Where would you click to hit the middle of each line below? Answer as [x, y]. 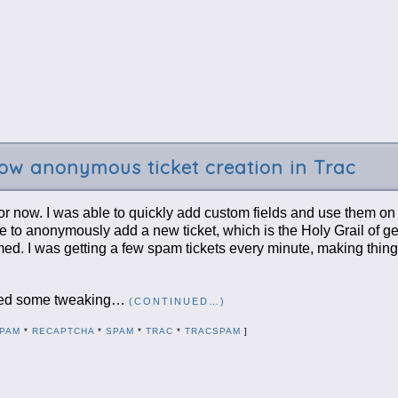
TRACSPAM [212, 330]
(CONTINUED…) [177, 301]
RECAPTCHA [63, 330]
